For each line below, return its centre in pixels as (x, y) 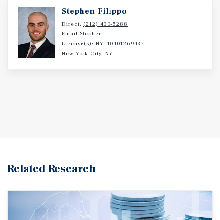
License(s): (79, 43)
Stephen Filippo (95, 11)
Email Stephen (82, 34)
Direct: (73, 24)
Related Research (52, 169)
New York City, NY (87, 53)
